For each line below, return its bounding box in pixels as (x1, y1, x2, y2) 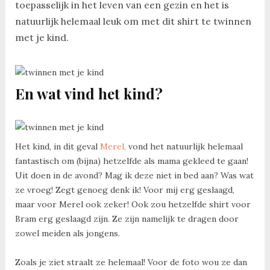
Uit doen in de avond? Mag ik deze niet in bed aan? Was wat (14, 169, 254, 181)
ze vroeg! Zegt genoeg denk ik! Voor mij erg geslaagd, (14, 184, 234, 195)
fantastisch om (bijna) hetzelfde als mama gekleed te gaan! (14, 155, 248, 166)
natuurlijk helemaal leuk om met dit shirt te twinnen (14, 15, 251, 28)
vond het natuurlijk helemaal (125, 140, 243, 152)
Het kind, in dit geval (14, 140, 98, 152)
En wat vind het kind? (14, 84, 163, 104)
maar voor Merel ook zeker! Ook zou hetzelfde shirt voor (14, 198, 251, 210)
